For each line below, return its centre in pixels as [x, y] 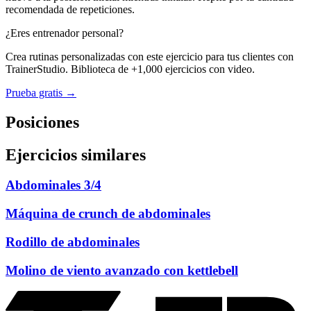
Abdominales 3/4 [53, 185]
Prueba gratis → [41, 92]
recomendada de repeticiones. [70, 9]
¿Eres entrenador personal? [65, 33]
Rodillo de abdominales [73, 242]
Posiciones [42, 122]
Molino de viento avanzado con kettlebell [122, 270]
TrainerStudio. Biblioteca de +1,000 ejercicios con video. [130, 69]
